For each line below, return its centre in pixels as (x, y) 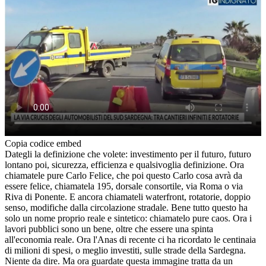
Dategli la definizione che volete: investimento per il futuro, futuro (128, 154)
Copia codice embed (43, 144)
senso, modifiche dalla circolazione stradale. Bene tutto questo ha (126, 208)
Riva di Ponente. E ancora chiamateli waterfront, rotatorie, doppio (128, 197)
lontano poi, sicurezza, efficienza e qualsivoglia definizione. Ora (124, 165)
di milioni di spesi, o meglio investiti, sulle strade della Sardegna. (125, 251)
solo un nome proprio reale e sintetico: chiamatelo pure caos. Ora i (128, 218)
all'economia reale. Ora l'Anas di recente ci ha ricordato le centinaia (130, 240)
